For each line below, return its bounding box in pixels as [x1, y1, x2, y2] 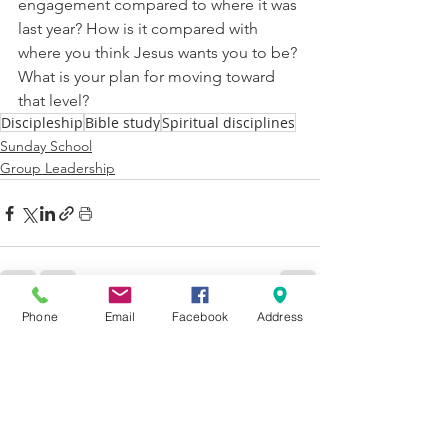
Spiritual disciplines [162, 113, 295, 132]
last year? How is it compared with [18, 19, 262, 38]
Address [256, 308, 304, 324]
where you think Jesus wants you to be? [18, 43, 301, 62]
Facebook [171, 308, 229, 324]
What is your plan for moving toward [18, 67, 279, 86]
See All [276, 317, 320, 335]
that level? [18, 91, 89, 110]
